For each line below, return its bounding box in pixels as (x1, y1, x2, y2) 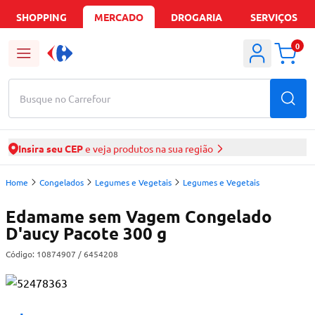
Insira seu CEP (18, 142, 83, 155)
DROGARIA (170, 10, 222, 23)
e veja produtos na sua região (83, 142, 213, 155)
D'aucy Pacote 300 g (6, 222, 167, 244)
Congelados (39, 176, 84, 188)
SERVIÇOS (250, 10, 297, 23)
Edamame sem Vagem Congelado (6, 205, 272, 227)
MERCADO (94, 10, 143, 23)
